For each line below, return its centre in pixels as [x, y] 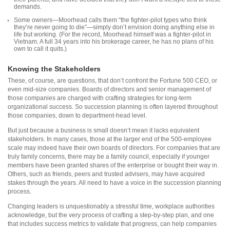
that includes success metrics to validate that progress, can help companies [112, 224]
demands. [28, 6]
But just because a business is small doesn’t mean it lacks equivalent [103, 131]
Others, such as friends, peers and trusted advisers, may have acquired [106, 174]
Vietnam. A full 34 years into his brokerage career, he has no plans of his [114, 41]
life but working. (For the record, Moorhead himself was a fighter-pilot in [112, 34]
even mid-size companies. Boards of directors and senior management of [109, 90]
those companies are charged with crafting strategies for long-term [100, 98]
